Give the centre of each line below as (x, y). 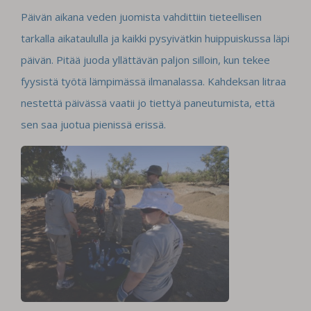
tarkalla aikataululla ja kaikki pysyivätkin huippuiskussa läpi (155, 38)
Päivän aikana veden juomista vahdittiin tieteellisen (141, 16)
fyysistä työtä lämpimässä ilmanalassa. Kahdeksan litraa (153, 81)
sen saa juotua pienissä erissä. (93, 124)
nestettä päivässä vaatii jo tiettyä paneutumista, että (148, 102)
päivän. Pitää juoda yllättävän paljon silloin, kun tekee (145, 59)
